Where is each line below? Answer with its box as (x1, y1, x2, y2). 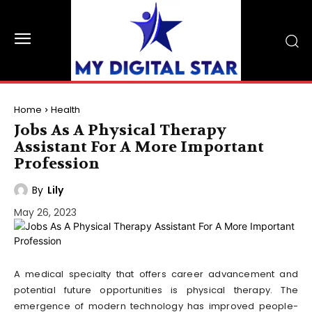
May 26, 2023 (14, 205, 77, 219)
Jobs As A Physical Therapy (14, 120, 226, 141)
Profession (14, 154, 100, 174)
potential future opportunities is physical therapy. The (14, 283, 298, 297)
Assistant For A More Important (14, 137, 264, 157)
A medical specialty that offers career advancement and (14, 267, 298, 281)
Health (51, 103, 80, 117)
